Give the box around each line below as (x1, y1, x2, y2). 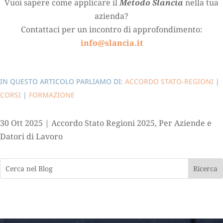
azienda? (95, 10, 128, 21)
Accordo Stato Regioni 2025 (51, 117, 155, 128)
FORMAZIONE (29, 90, 75, 100)
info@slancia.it (80, 37, 143, 48)
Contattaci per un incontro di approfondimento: (20, 23, 203, 35)
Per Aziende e (159, 117, 212, 128)
